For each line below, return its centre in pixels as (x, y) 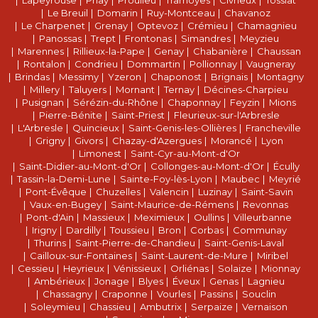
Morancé (231, 141)
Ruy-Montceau (181, 13)
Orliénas (190, 269)
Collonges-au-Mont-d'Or (207, 166)
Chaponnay (194, 103)
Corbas (207, 230)
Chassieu (110, 307)
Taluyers (88, 90)
